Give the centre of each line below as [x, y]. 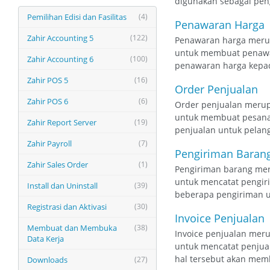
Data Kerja [46, 239]
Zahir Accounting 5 [60, 38]
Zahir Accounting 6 [60, 59]
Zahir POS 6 [48, 101]
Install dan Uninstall [62, 186]
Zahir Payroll [49, 143]
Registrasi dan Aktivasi [67, 207]
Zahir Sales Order [58, 165]
